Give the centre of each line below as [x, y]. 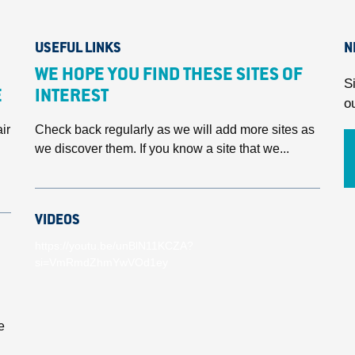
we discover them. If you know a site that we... [162, 149]
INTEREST [72, 97]
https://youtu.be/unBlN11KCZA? [114, 246]
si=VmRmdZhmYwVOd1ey [101, 262]
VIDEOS [57, 221]
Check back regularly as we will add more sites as [175, 130]
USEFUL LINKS [78, 49]
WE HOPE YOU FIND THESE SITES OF [169, 76]
